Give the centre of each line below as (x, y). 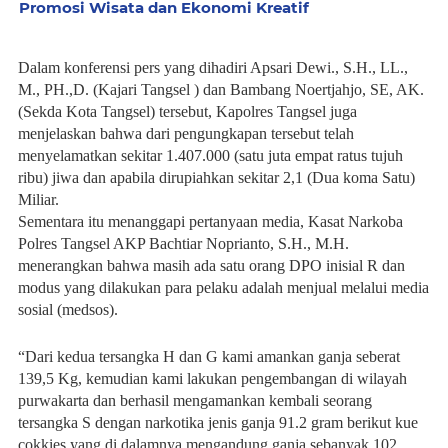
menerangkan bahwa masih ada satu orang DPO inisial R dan (211, 265)
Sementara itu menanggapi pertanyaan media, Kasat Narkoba (210, 221)
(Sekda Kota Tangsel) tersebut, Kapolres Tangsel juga (187, 111)
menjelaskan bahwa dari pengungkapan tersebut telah (186, 133)
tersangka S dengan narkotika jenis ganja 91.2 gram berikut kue (218, 422)
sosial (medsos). (68, 309)
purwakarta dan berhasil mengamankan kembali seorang (195, 400)
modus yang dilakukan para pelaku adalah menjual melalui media (223, 287)
